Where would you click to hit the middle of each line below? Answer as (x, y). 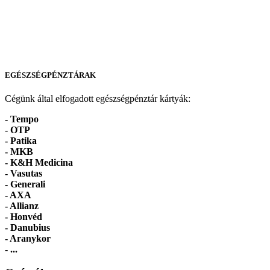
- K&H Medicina (39, 162)
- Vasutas (24, 173)
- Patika (21, 140)
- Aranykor (28, 238)
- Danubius (27, 227)
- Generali (25, 184)
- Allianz (22, 206)
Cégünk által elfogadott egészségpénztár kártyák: (98, 98)
